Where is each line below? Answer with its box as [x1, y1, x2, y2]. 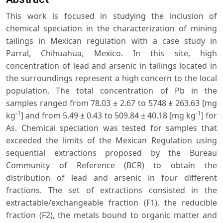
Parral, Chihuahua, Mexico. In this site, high [6, 47, 217, 59]
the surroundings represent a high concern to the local [6, 72, 217, 84]
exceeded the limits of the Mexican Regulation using [6, 134, 217, 146]
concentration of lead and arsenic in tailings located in [6, 60, 217, 71]
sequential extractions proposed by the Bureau [6, 147, 217, 158]
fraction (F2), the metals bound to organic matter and [6, 209, 217, 221]
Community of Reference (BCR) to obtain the [6, 159, 217, 171]
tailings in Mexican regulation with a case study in [6, 35, 217, 46]
